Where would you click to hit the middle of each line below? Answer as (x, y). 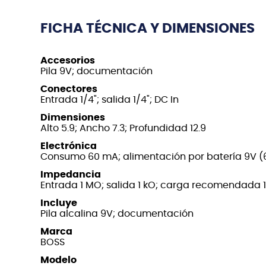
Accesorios (68, 60)
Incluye (59, 203)
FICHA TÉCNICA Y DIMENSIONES (148, 28)
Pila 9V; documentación (96, 71)
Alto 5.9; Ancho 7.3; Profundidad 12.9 (123, 128)
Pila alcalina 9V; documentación (117, 213)
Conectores (69, 89)
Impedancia (71, 174)
